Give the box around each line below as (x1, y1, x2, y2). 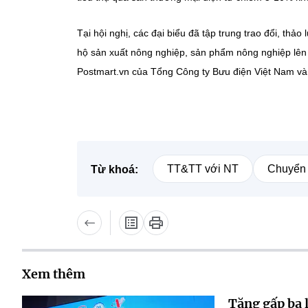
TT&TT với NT (167, 163, 239, 175)
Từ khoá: (91, 164, 138, 176)
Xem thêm (22, 266, 85, 283)
